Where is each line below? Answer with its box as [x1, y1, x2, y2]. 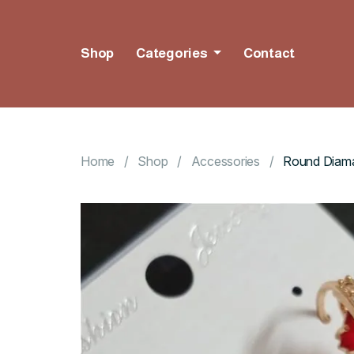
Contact [243, 46, 296, 62]
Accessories [190, 153, 260, 169]
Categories [136, 46, 210, 62]
